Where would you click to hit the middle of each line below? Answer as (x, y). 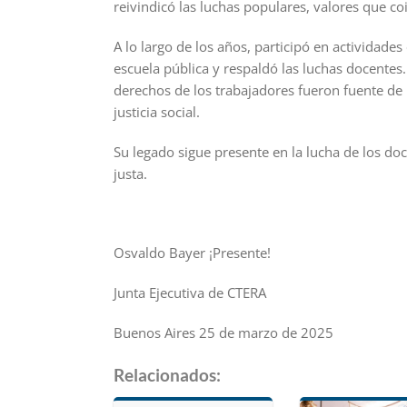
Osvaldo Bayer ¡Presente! (192, 253)
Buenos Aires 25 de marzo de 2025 (223, 332)
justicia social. (156, 112)
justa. (130, 173)
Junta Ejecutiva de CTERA (189, 293)
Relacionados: (167, 374)
